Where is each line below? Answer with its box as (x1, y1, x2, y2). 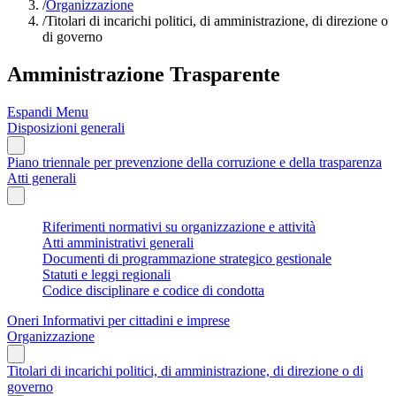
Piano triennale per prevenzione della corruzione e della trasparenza (7, 154, 382, 170)
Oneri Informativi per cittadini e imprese (7, 312, 230, 328)
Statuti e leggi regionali (42, 266, 171, 282)
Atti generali (7, 170, 76, 186)
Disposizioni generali (7, 119, 125, 135)
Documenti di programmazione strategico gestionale (42, 250, 331, 266)
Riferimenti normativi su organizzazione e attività (42, 218, 316, 234)
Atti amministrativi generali (42, 234, 194, 250)
